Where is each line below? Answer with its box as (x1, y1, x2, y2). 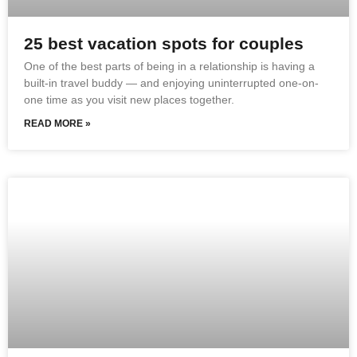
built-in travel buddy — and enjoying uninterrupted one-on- (24, 76, 319, 89)
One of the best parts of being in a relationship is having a (24, 59, 315, 73)
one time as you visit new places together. (24, 92, 234, 106)
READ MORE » (24, 117, 91, 129)
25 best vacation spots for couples (24, 33, 304, 53)
